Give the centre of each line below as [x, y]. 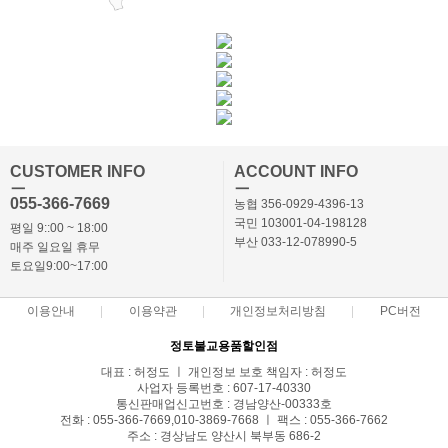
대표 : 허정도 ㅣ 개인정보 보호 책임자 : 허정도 [224, 371]
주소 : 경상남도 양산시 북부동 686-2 [224, 435]
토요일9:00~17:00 [59, 265]
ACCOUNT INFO [296, 171]
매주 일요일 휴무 [55, 246]
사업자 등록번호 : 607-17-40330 [224, 387]
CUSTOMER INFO [77, 171]
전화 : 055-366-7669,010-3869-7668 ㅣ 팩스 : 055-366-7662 [224, 419]
